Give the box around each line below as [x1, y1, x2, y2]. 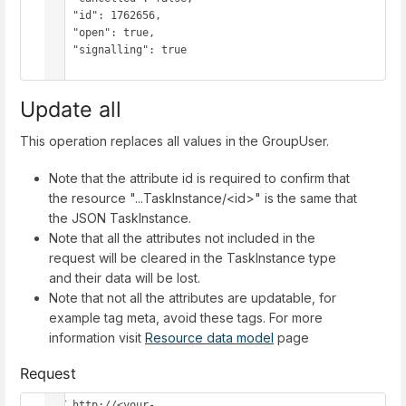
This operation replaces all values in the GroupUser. [20, 132, 329, 149]
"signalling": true [47, 43, 72, 56]
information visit [49, 330, 145, 346]
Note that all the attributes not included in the [49, 230, 315, 246]
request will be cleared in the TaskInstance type [49, 250, 336, 266]
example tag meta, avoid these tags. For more [49, 310, 323, 326]
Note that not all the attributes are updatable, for [49, 290, 336, 306]
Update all [20, 95, 121, 122]
